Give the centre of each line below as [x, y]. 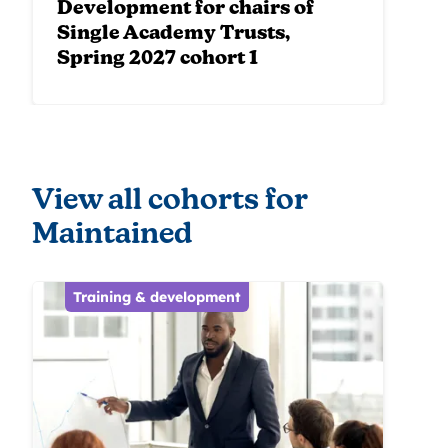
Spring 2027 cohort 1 [157, 60]
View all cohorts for [169, 202]
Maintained [112, 236]
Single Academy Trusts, [173, 35]
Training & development [157, 297]
